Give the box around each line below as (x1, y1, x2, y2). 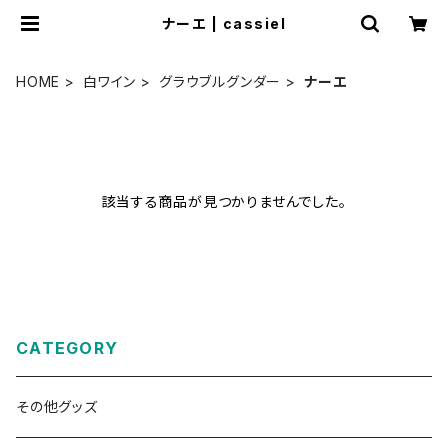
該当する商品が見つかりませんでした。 (101, 193, 347, 210)
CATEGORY (16, 338, 119, 358)
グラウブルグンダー (159, 73, 282, 90)
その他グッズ (16, 398, 98, 415)
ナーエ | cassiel (161, 15, 287, 32)
